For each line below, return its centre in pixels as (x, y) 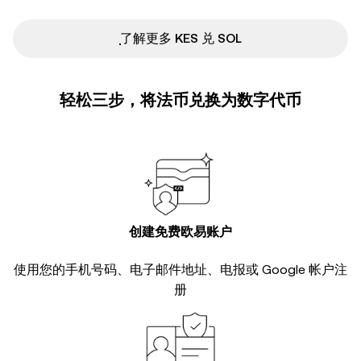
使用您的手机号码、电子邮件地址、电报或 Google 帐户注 (180, 270)
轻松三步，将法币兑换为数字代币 (180, 100)
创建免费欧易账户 (180, 232)
